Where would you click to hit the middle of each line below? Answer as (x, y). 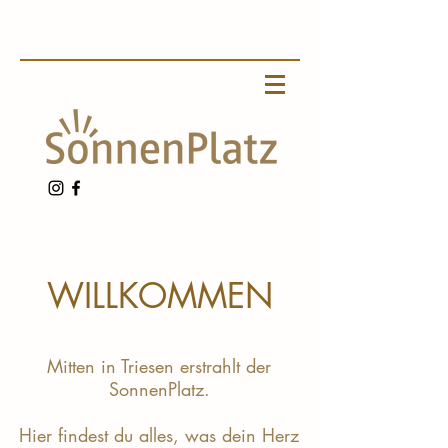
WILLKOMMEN (160, 295)
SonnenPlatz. (159, 389)
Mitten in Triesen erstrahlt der (159, 366)
